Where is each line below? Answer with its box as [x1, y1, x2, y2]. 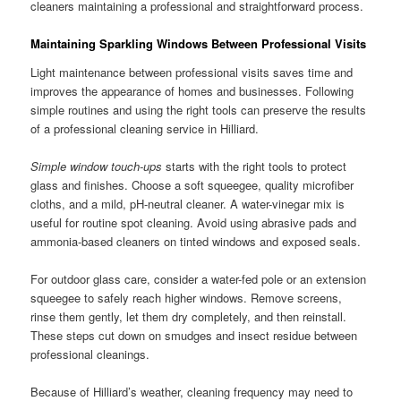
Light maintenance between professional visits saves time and [30, 63, 354, 81]
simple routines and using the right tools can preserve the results [30, 100, 367, 118]
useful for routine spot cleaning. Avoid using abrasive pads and [30, 213, 357, 231]
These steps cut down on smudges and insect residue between [30, 326, 358, 344]
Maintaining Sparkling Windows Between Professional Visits [30, 35, 367, 53]
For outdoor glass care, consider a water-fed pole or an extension [30, 269, 367, 287]
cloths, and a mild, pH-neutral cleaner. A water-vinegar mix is [30, 194, 346, 212]
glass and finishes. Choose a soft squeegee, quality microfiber [30, 175, 354, 193]
